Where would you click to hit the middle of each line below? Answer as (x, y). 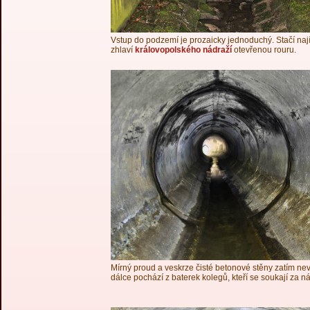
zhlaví (123, 50)
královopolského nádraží (183, 50)
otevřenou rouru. (264, 50)
